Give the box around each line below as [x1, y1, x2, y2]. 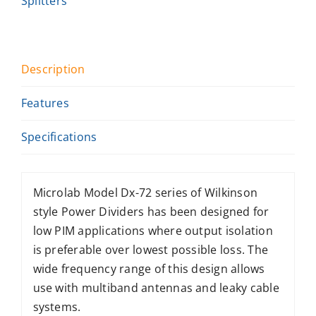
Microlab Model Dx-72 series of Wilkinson [32, 185, 258, 201]
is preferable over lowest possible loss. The [32, 242, 269, 258]
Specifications [21, 128, 97, 145]
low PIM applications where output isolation [32, 223, 273, 239]
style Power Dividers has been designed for [32, 204, 269, 220]
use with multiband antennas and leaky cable [32, 280, 279, 296]
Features [21, 95, 69, 111]
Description [21, 61, 85, 77]
